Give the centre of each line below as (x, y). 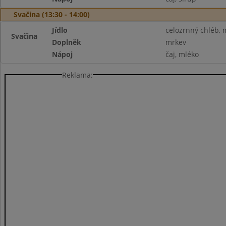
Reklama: (77, 75)
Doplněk (67, 42)
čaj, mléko (182, 54)
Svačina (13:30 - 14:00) (52, 14)
